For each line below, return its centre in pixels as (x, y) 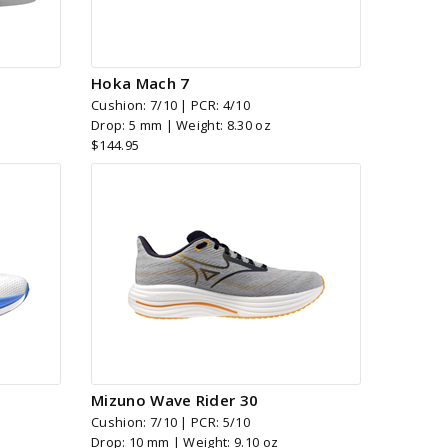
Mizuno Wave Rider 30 (175, 400)
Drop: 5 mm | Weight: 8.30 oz (181, 125)
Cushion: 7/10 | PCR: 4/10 (170, 105)
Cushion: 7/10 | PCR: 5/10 (170, 422)
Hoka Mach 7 (140, 83)
